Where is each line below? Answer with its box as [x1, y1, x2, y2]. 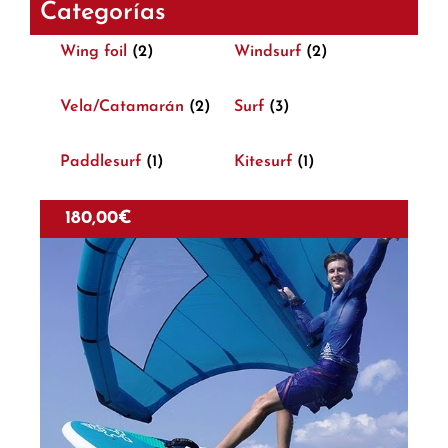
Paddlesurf [60, 153, 146, 170]
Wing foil [60, 43, 132, 60]
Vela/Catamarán [60, 98, 189, 115]
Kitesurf [234, 153, 297, 170]
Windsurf [234, 43, 306, 60]
